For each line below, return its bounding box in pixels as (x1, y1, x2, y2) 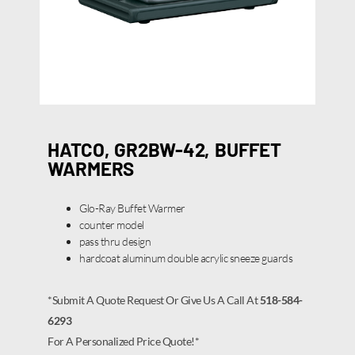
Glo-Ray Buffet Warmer (79, 201, 185, 216)
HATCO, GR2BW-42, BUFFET (48, 138, 281, 162)
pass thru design (79, 235, 151, 249)
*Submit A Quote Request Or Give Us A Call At (48, 293, 260, 307)
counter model (79, 218, 144, 232)
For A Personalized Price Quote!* (48, 334, 199, 349)
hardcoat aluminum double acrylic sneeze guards (79, 251, 292, 265)
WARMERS (48, 157, 135, 181)
